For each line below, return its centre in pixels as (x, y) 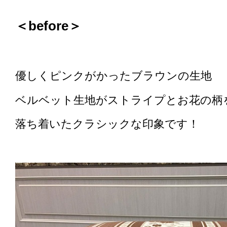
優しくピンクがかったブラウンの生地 (113, 76)
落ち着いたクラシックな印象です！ (107, 124)
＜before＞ (48, 26)
